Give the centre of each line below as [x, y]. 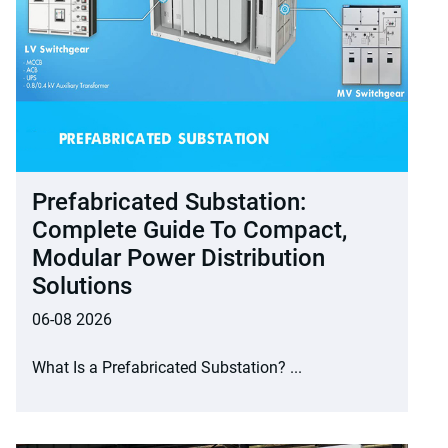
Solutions [82, 286]
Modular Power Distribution [178, 258]
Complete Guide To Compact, [189, 230]
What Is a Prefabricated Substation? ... [167, 368]
